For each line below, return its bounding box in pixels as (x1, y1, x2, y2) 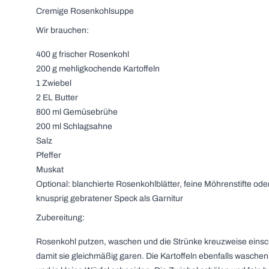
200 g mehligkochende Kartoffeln (36, 64, 160, 73)
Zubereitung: (36, 213, 85, 222)
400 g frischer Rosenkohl (36, 50, 129, 59)
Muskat (36, 165, 64, 174)
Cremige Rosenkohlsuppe (36, 7, 134, 16)
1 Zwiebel (36, 79, 71, 88)
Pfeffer (36, 151, 61, 160)
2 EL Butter (36, 93, 78, 102)
